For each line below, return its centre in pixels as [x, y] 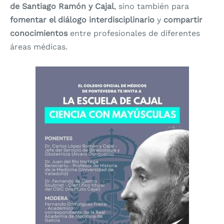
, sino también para [151, 6]
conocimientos [39, 33]
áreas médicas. [39, 47]
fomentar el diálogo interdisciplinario [82, 20]
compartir [183, 20]
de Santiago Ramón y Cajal [62, 6]
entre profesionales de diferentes [134, 33]
